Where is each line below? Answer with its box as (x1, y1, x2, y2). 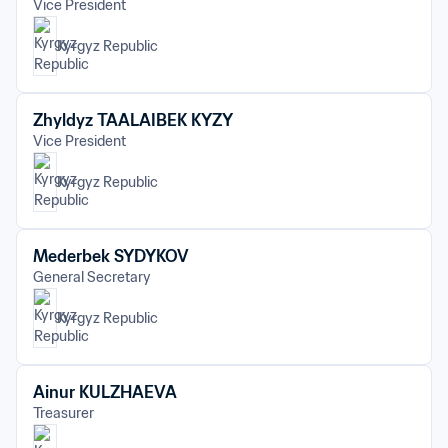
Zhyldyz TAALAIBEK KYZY (33, 110, 233, 130)
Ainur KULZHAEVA (33, 382, 177, 402)
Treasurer (33, 404, 94, 422)
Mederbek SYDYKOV (33, 246, 189, 266)
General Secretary (33, 268, 151, 286)
